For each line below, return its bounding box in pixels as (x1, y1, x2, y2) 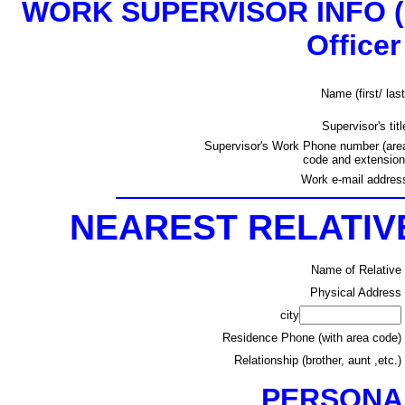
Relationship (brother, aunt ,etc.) (234, 353, 401, 367)
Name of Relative (311, 263, 401, 277)
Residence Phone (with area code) (222, 331, 401, 344)
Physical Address (310, 286, 401, 299)
